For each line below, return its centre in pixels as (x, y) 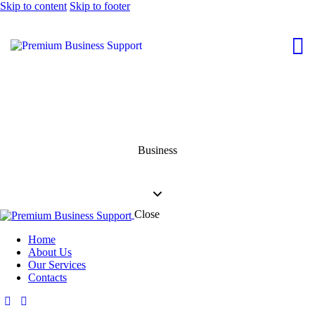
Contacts (47, 277)
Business (157, 150)
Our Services (57, 264)
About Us (50, 252)
